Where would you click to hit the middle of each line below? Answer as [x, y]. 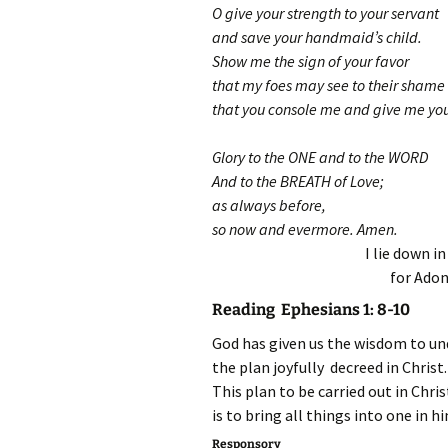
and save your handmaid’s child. [317, 37]
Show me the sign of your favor [310, 61]
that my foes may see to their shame [328, 85]
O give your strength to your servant [325, 13]
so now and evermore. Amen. [305, 229]
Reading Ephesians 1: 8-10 [311, 309]
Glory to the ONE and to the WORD [320, 157]
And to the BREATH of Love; [298, 181]
